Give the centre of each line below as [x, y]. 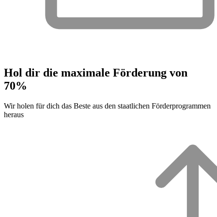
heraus [14, 115]
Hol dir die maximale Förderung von [96, 72]
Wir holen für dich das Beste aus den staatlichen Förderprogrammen [107, 106]
